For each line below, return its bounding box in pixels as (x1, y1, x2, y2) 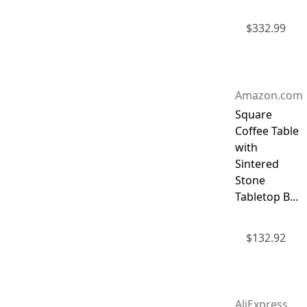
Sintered (234, 156, 279, 171)
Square (234, 106, 272, 122)
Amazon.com (234, 87, 303, 103)
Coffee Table (234, 123, 299, 138)
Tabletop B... (234, 188, 298, 204)
